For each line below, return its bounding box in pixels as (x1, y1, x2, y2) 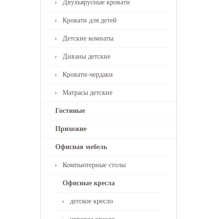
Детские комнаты (63, 35, 113, 42)
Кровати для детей (63, 17, 117, 24)
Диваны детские (63, 53, 110, 60)
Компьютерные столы (63, 161, 126, 169)
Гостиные (55, 107, 85, 114)
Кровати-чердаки (63, 71, 113, 78)
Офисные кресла (63, 179, 115, 187)
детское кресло (70, 197, 113, 205)
